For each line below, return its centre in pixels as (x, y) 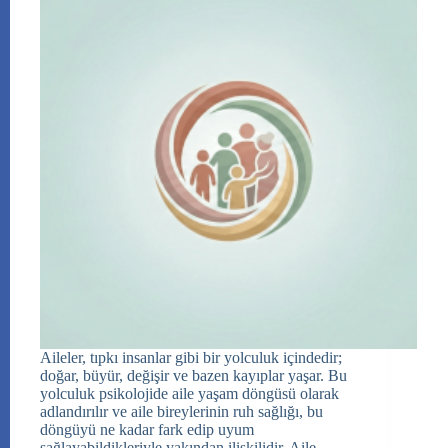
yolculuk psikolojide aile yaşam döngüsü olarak (189, 394)
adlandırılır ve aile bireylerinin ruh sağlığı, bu (181, 412)
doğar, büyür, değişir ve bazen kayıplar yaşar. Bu (193, 376)
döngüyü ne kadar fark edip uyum (147, 430)
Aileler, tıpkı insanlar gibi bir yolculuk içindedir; (191, 358)
